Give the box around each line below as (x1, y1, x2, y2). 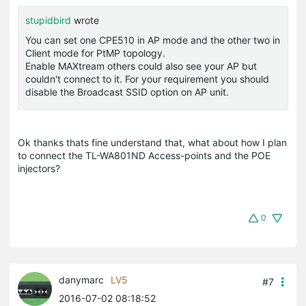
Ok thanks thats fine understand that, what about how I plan (18, 137, 287, 149)
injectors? (18, 163, 60, 175)
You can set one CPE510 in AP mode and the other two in (25, 34, 280, 46)
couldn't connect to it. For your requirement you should (25, 73, 269, 85)
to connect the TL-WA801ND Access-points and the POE (18, 150, 270, 162)
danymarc (59, 274, 104, 286)
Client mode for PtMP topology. (25, 47, 165, 59)
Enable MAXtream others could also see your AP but (25, 60, 257, 72)
